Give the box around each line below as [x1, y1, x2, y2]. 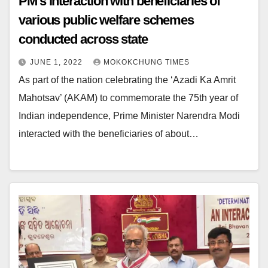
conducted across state [19, 31, 148, 47]
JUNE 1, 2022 [30, 57, 85, 66]
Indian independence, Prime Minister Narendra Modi [19, 110, 240, 121]
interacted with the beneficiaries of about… [19, 128, 199, 139]
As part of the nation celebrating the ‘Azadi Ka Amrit [19, 74, 236, 85]
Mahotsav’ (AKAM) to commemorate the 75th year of [19, 92, 238, 103]
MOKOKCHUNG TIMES [103, 57, 190, 66]
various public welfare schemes [19, 12, 63, 28]
